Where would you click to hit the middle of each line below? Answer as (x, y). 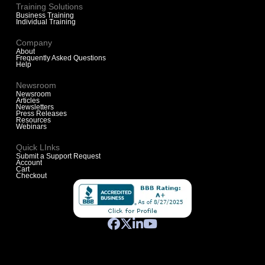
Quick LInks (38, 147)
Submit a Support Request (58, 156)
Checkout (31, 175)
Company (34, 42)
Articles (28, 100)
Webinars (31, 126)
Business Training (45, 15)
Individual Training (46, 22)
